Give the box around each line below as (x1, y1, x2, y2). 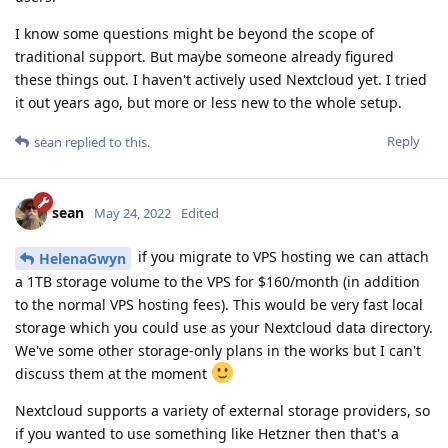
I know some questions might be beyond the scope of (15, 23, 374, 43)
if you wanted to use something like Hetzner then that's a (15, 423, 399, 443)
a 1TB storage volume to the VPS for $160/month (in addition (15, 271, 420, 291)
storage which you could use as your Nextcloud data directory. (15, 317, 433, 337)
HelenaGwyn (39, 248, 126, 268)
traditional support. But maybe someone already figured (15, 46, 394, 66)
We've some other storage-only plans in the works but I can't (15, 340, 421, 360)
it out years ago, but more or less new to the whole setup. (15, 92, 402, 112)
